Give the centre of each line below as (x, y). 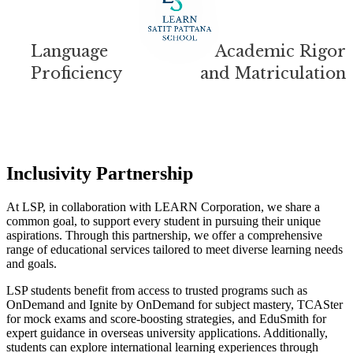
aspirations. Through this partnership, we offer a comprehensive (164, 235)
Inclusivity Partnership (100, 174)
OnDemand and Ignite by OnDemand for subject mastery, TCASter (175, 305)
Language (69, 52)
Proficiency (76, 74)
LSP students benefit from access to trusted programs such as (157, 290)
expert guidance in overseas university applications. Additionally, (167, 333)
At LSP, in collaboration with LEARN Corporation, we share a (163, 207)
